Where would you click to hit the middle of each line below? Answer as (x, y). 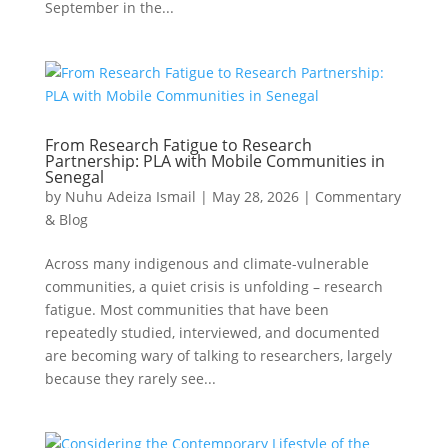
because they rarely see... (130, 378)
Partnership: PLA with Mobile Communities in (214, 161)
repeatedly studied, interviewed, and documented (212, 332)
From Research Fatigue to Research (178, 145)
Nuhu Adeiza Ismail (130, 196)
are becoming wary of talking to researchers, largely (218, 355)
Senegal (74, 177)
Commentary (357, 196)
